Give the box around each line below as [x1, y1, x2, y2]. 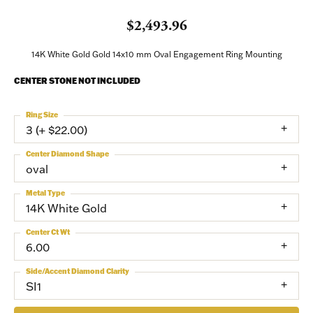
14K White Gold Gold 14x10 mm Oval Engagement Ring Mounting [31, 49, 282, 59]
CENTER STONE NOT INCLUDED [14, 75, 140, 86]
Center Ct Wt [26, 228, 70, 237]
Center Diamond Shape [26, 150, 109, 159]
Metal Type [26, 189, 65, 198]
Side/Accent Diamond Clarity [26, 267, 129, 276]
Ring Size [26, 110, 58, 119]
